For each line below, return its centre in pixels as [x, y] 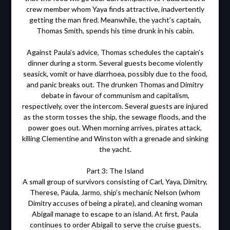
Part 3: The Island [115, 171]
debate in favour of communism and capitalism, [115, 95]
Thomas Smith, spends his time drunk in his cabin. [115, 31]
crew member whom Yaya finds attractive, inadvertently [115, 9]
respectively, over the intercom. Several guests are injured [115, 106]
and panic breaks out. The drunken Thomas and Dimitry [115, 85]
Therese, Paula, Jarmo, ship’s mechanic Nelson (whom [115, 193]
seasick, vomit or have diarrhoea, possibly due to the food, [115, 74]
